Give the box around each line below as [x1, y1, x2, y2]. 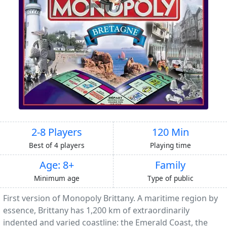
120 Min [152, 125, 189, 139]
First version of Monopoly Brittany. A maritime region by [3, 192, 218, 204]
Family [155, 158, 185, 172]
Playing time [149, 140, 191, 150]
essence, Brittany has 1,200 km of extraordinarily [3, 204, 190, 216]
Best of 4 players [28, 140, 85, 150]
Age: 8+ [39, 158, 74, 172]
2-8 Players [31, 125, 82, 139]
